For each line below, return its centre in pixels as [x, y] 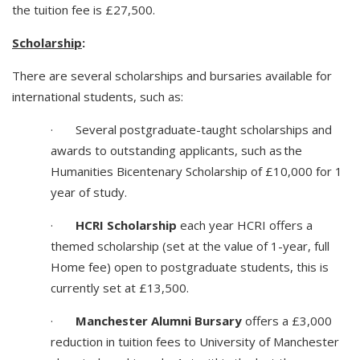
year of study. [89, 192]
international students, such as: [99, 97]
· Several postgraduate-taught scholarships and [191, 130]
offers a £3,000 [287, 321]
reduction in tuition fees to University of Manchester [195, 342]
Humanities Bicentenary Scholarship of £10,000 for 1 [196, 172]
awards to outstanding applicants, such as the [176, 151]
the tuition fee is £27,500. [84, 10]
